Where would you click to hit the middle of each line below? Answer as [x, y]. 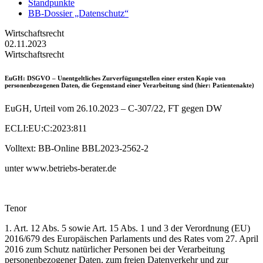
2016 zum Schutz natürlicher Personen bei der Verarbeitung [115, 249]
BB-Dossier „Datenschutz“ [78, 13]
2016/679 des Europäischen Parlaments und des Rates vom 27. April [131, 238]
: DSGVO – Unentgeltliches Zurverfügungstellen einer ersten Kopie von [124, 78]
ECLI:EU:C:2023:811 [46, 128]
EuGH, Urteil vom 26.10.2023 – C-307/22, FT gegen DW [113, 108]
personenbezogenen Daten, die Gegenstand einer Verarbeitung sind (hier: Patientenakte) [129, 85]
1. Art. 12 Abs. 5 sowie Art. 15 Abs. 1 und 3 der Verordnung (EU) [127, 228]
